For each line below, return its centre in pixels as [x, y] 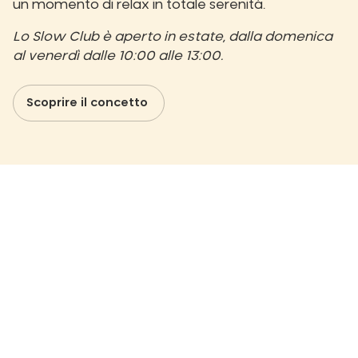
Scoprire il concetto [89, 103]
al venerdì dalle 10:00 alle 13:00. [118, 56]
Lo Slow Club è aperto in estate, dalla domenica [173, 36]
